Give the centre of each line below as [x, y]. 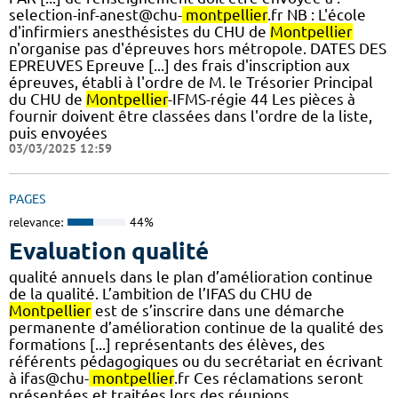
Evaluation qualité [109, 251]
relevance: [36, 222]
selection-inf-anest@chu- [96, 14]
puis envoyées [58, 132]
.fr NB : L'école [317, 14]
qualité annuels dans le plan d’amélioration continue [191, 277]
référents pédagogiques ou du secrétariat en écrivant [196, 362]
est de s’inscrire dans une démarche [218, 311]
